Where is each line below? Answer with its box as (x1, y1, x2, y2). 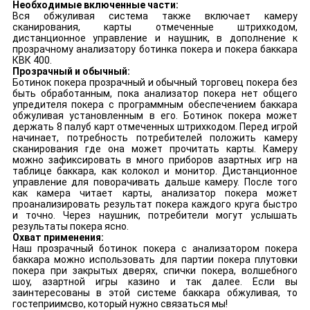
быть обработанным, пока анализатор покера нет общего (12, 88, 298, 100)
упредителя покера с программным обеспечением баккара (12, 99, 298, 111)
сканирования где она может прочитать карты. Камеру (12, 143, 298, 155)
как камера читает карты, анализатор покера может (12, 188, 298, 199)
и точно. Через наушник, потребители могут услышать (12, 210, 298, 221)
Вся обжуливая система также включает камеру (12, 10, 298, 22)
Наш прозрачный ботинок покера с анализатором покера (12, 243, 298, 255)
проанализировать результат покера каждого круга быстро (12, 199, 298, 210)
